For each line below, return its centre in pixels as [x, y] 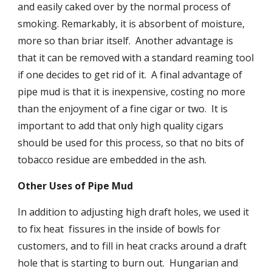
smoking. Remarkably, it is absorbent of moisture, [131, 24]
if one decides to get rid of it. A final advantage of [130, 75]
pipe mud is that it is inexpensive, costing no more [132, 92]
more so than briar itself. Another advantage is [126, 41]
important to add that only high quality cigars [121, 126]
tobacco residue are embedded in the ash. [112, 160]
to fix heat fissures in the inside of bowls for [119, 229]
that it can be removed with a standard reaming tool [136, 58]
